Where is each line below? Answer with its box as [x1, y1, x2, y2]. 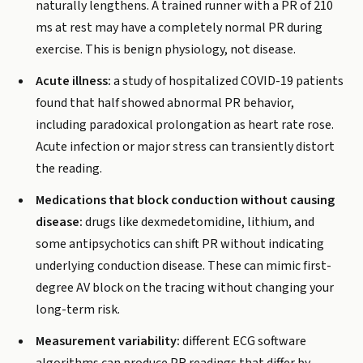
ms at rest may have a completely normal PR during [36, 19, 322, 36]
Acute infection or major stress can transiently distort [36, 138, 335, 156]
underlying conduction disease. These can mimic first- [36, 257, 331, 275]
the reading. [36, 160, 102, 177]
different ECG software [180, 332, 306, 350]
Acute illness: [36, 72, 111, 90]
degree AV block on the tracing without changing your [36, 279, 334, 297]
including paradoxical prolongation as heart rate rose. [36, 116, 334, 134]
